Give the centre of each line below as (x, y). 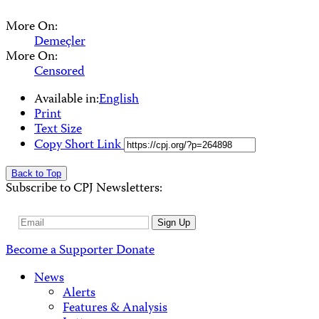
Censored (59, 73)
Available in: (67, 100)
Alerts (79, 293)
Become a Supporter (61, 251)
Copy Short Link (79, 146)
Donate (135, 251)
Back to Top (36, 174)
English (119, 100)
